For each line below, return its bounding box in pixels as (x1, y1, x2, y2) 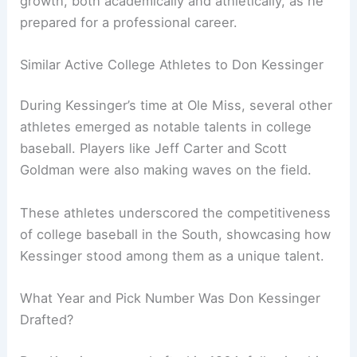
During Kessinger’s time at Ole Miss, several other (20, 97, 333, 114)
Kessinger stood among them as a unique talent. (20, 247, 325, 264)
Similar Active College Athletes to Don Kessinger (20, 56, 324, 73)
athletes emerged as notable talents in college (20, 119, 312, 135)
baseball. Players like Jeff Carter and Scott (20, 140, 288, 157)
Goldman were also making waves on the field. (20, 162, 312, 178)
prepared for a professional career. (20, 14, 238, 30)
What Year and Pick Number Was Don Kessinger (20, 289, 321, 306)
